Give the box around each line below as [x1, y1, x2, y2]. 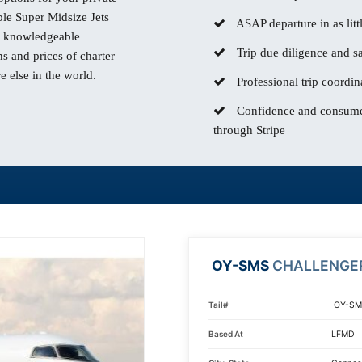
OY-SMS [208, 257, 272, 274]
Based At [208, 329, 243, 339]
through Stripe [213, 124, 285, 137]
